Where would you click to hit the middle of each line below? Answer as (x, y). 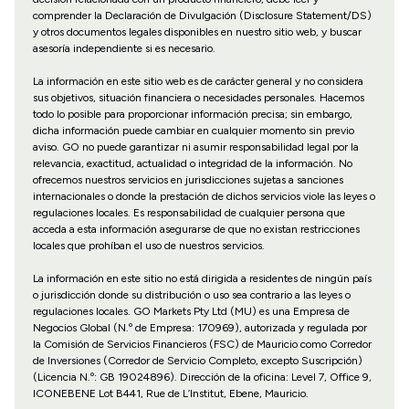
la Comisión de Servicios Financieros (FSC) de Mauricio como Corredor (202, 345)
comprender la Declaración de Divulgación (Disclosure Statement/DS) (202, 16)
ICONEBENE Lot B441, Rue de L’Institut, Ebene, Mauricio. (170, 394)
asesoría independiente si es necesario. (124, 49)
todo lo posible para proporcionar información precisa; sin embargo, (192, 115)
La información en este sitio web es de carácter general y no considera (198, 82)
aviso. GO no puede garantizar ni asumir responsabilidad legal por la (195, 147)
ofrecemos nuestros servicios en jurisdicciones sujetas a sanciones (188, 180)
